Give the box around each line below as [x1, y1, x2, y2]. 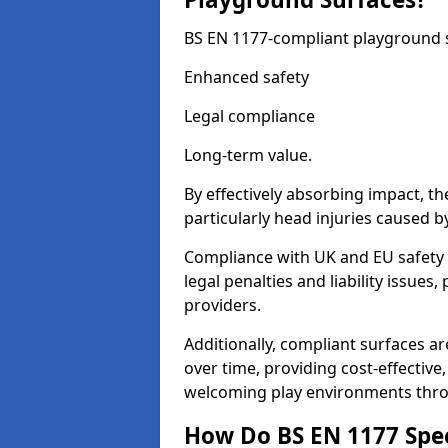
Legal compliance [184, 105, 315, 127]
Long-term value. [184, 144, 312, 166]
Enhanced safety [184, 66, 309, 88]
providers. [184, 294, 261, 316]
